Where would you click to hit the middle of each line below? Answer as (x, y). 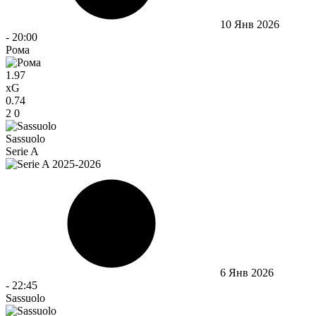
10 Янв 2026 (250, 24)
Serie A (22, 151)
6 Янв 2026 (247, 272)
